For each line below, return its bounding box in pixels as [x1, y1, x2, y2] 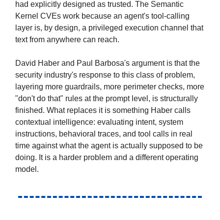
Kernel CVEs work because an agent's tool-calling [15, 11, 190, 20]
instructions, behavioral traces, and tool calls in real [15, 129, 192, 138]
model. [15, 165, 39, 173]
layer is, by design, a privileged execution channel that [15, 23, 203, 32]
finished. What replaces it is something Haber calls [15, 106, 191, 114]
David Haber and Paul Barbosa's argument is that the [15, 58, 200, 67]
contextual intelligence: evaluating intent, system [15, 117, 183, 126]
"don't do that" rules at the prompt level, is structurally [15, 94, 198, 103]
